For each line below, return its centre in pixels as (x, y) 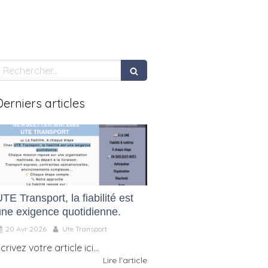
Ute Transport (85, 229)
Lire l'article (125, 260)
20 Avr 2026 (26, 229)
